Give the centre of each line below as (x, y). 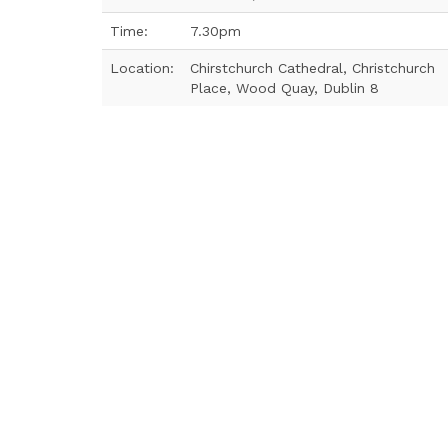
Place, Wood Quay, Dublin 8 (284, 88)
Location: (142, 68)
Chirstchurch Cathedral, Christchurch (312, 68)
